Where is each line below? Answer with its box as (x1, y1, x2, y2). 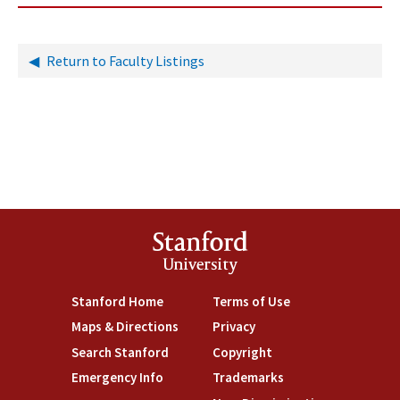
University (152, 251, 248, 280)
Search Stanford (71, 343, 169, 361)
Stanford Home (71, 292, 163, 310)
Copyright (212, 343, 272, 361)
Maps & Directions (71, 318, 179, 336)
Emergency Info (71, 369, 163, 387)
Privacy (212, 318, 255, 336)
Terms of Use (212, 292, 290, 310)
